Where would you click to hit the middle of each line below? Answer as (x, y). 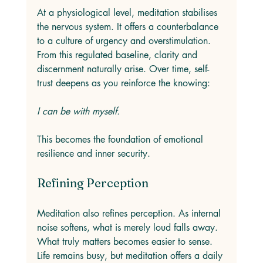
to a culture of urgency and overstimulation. (125, 41)
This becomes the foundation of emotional (121, 139)
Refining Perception (92, 183)
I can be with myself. (78, 111)
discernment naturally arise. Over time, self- (123, 69)
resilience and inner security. (93, 154)
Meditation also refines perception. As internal (130, 213)
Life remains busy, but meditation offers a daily (131, 256)
